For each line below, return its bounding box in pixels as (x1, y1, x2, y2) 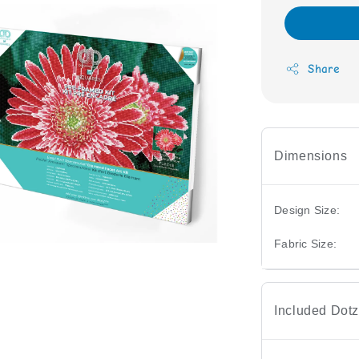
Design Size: (274, 203, 341, 216)
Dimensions (274, 148, 348, 163)
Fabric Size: (274, 236, 337, 250)
